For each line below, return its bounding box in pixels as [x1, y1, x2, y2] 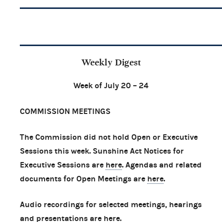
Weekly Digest [81, 57, 141, 68]
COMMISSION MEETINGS [20, 106, 111, 116]
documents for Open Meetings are [20, 173, 147, 183]
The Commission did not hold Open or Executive [20, 132, 198, 142]
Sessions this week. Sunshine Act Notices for [20, 146, 184, 156]
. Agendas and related [122, 160, 202, 169]
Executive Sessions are [20, 160, 106, 169]
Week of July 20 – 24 [73, 80, 149, 90]
